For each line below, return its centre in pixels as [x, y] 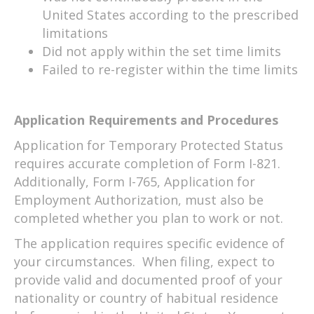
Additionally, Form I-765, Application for [135, 181]
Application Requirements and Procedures [146, 120]
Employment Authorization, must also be [139, 199]
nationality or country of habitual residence [146, 298]
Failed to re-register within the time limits [170, 69]
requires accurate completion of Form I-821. [147, 163]
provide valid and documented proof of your [148, 279]
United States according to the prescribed [170, 14]
